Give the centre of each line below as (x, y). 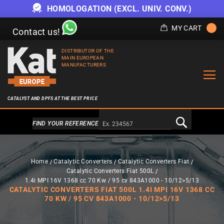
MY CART (186, 28)
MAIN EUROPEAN (83, 58)
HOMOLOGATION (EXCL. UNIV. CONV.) (118, 8)
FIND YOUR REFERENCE (66, 123)
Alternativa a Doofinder (112, 123)
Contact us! (36, 32)
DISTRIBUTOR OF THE (88, 51)
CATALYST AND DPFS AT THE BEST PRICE (52, 98)
